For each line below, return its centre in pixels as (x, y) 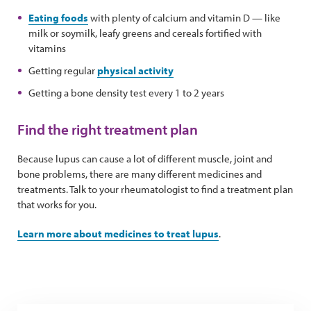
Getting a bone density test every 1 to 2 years (126, 93)
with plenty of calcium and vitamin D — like (184, 18)
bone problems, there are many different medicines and (140, 174)
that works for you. (57, 205)
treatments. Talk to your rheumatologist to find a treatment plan (155, 190)
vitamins (47, 49)
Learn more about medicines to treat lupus (118, 234)
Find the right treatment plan (108, 129)
